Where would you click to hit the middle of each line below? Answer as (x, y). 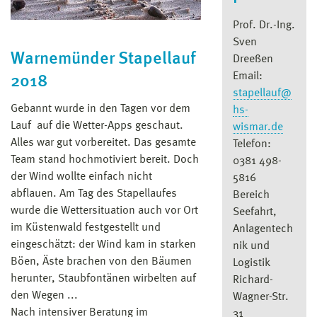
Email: (247, 76)
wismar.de (258, 127)
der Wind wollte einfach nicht (81, 177)
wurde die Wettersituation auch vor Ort (104, 211)
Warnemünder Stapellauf (103, 60)
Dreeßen (253, 59)
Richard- (253, 280)
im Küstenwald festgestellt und (86, 228)
